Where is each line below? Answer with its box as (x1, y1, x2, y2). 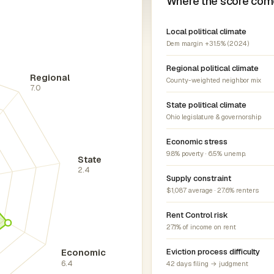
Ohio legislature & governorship (166, 113, 261, 121)
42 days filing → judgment (166, 259, 248, 268)
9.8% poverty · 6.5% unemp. (166, 149, 246, 158)
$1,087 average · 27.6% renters (166, 186, 259, 194)
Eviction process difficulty (166, 246, 260, 257)
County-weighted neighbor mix (166, 76, 261, 84)
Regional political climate (166, 63, 259, 73)
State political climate (166, 100, 246, 110)
